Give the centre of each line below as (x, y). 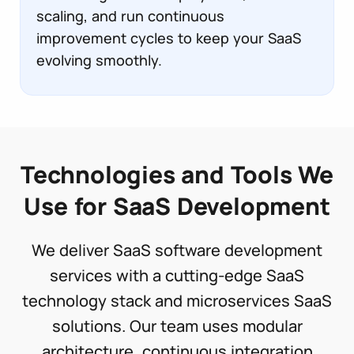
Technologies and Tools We (177, 174)
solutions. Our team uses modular (177, 326)
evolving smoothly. (99, 60)
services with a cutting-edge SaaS (177, 275)
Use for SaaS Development (177, 205)
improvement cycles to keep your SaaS (169, 38)
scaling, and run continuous (130, 15)
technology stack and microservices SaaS (177, 300)
